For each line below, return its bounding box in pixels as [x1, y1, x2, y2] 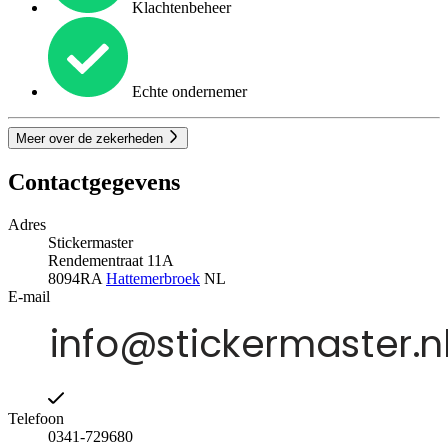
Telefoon [8, 410, 64, 428]
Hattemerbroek [106, 270, 200, 288]
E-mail [8, 288, 50, 306]
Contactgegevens [8, 169, 180, 196]
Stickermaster [48, 234, 133, 252]
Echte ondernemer [128, 83, 247, 101]
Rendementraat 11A [48, 252, 174, 270]
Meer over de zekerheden [16, 131, 167, 147]
